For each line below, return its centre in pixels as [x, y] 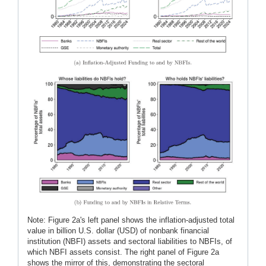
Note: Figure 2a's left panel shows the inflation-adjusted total [131, 220]
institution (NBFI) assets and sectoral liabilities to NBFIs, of [130, 242]
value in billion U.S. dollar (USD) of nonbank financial [118, 231]
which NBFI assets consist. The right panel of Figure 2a [123, 252]
